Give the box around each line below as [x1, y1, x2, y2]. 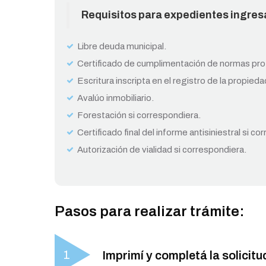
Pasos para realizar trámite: [55, 203, 245, 219]
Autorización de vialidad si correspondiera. [77, 144, 246, 154]
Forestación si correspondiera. [77, 110, 202, 120]
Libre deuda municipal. [77, 41, 166, 51]
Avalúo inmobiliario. [77, 93, 154, 103]
